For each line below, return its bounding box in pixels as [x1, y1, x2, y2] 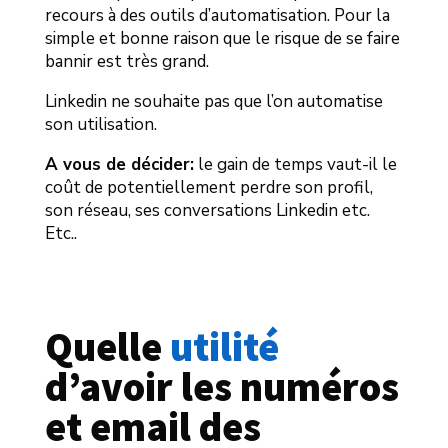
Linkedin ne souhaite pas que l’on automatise [44, 90, 383, 114]
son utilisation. [44, 113, 157, 137]
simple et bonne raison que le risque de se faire [44, 27, 400, 51]
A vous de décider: [44, 153, 194, 177]
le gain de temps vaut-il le [193, 153, 397, 177]
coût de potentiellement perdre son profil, [44, 176, 373, 200]
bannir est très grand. [44, 50, 209, 74]
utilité [169, 322, 287, 373]
